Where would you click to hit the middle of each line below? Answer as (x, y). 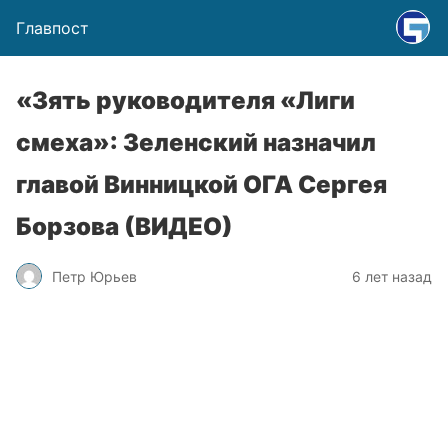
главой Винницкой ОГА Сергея (201, 184)
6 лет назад (392, 276)
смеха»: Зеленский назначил (196, 142)
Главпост (52, 28)
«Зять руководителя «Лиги (185, 100)
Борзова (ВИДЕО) (124, 226)
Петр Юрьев (94, 276)
